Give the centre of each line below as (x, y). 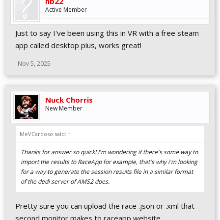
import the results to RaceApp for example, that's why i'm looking (109, 162)
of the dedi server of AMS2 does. (65, 181)
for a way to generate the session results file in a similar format (107, 172)
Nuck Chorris (69, 100)
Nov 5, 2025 (34, 64)
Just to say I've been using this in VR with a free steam (107, 33)
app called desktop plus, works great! (78, 45)
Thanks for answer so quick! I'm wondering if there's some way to (109, 152)
